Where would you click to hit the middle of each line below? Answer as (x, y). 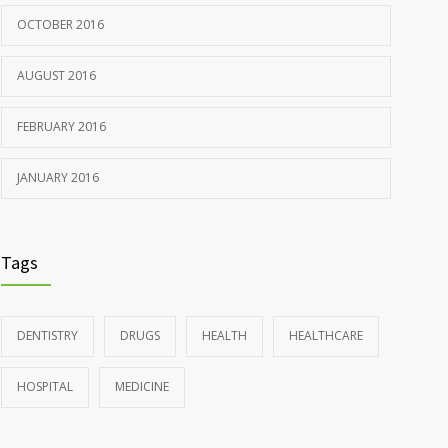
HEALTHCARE (326, 335)
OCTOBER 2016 (60, 24)
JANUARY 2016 (58, 177)
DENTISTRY (47, 335)
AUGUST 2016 (56, 75)
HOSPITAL (45, 386)
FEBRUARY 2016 (61, 126)
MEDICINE (142, 386)
